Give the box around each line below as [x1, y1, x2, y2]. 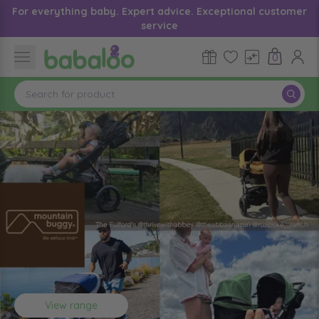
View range [45, 299, 98, 312]
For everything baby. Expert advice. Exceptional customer [12, 5, 307, 18]
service [141, 19, 178, 32]
